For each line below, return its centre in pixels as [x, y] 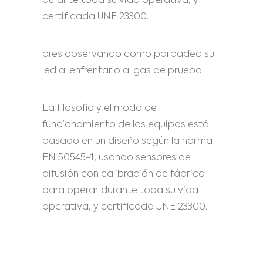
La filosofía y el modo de [100, 109]
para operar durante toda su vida [120, 191]
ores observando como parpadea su [128, 55]
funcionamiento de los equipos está [126, 125]
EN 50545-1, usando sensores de [117, 158]
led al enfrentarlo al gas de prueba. [123, 71]
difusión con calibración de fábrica [124, 174]
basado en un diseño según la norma [127, 141]
